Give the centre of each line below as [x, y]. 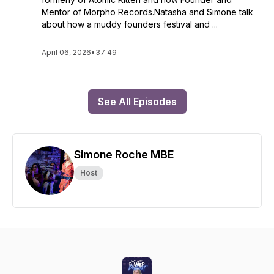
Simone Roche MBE [124, 154]
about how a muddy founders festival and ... [130, 24]
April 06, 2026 [66, 52]
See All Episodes [137, 102]
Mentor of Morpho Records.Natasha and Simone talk [147, 12]
